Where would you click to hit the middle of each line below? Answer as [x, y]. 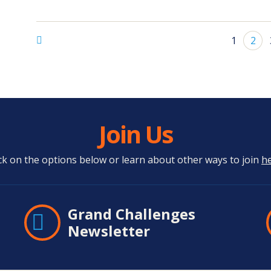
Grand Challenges [132, 214]
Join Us [135, 134]
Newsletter [109, 231]
